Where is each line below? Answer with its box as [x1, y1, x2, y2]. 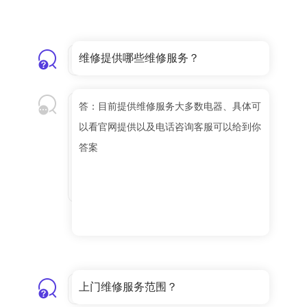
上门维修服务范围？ [79, 281, 177, 293]
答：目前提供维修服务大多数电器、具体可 [79, 101, 261, 112]
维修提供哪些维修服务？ [79, 52, 199, 64]
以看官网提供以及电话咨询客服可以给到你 [79, 121, 261, 133]
